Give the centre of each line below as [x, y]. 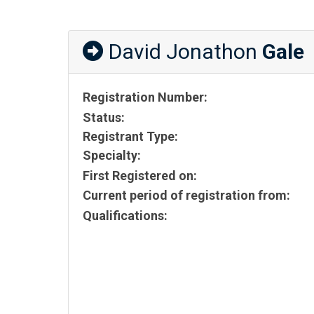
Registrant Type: [130, 136]
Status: [104, 117]
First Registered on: [140, 175]
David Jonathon [183, 52]
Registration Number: [145, 97]
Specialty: [112, 155]
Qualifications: [125, 216]
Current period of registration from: [186, 196]
